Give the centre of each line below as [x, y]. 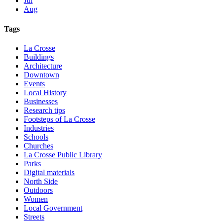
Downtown [41, 74]
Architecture [43, 66]
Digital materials [49, 172]
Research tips [44, 110]
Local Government [53, 208]
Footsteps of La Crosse [59, 119]
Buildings [39, 57]
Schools [36, 137]
